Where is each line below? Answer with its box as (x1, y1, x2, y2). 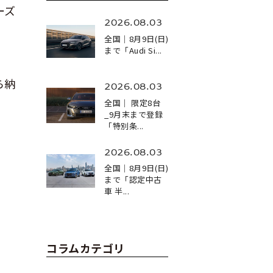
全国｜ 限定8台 (104, 96, 160, 108)
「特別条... (104, 119, 144, 132)
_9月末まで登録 (104, 108, 163, 120)
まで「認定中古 (104, 174, 162, 186)
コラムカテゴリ (46, 240, 125, 257)
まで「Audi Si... (104, 44, 162, 56)
